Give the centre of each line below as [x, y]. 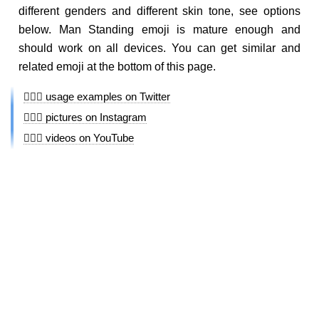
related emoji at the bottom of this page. [117, 67]
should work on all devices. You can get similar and [159, 48]
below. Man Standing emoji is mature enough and [159, 30]
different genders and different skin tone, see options [159, 11]
